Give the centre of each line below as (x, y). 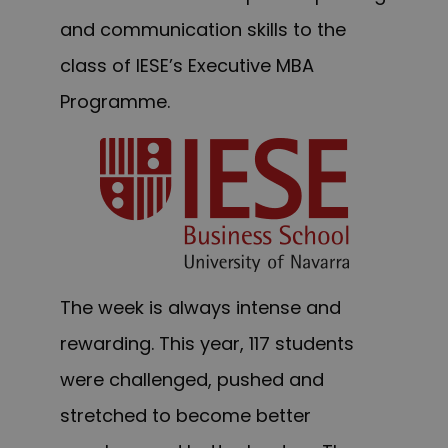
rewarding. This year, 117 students (207, 344)
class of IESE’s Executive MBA (187, 66)
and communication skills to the (203, 30)
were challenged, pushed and (192, 380)
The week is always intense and (200, 308)
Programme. (115, 102)
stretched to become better (185, 416)
